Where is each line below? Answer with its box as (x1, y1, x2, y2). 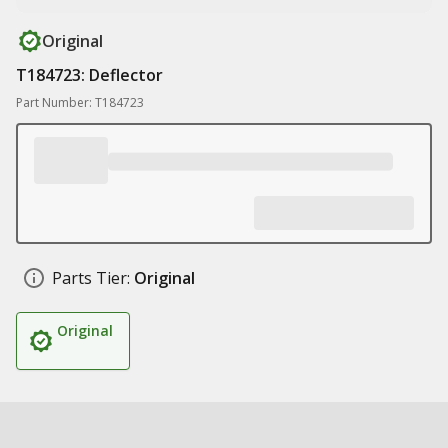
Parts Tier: (52, 267, 130, 289)
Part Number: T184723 (16, 94, 144, 111)
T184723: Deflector (16, 64, 163, 86)
